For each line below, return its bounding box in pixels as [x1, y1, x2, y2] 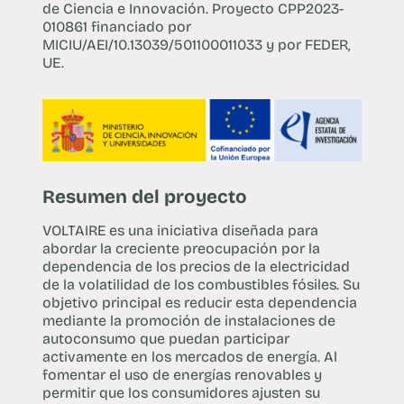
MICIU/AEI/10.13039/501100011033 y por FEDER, [41, 36, 350, 54]
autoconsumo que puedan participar [41, 330, 289, 348]
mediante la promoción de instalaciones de [41, 312, 335, 330]
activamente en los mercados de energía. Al [41, 348, 337, 366]
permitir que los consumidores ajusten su [41, 384, 320, 402]
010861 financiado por [41, 18, 191, 36]
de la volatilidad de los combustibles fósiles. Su [41, 276, 360, 294]
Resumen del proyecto [41, 185, 247, 208]
